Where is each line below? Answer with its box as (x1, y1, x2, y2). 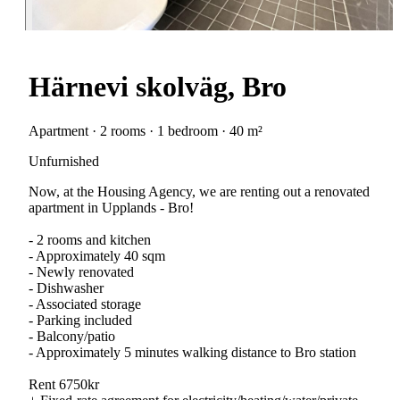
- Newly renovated (29, 263, 134, 279)
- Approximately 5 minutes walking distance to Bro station (29, 344, 356, 360)
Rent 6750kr (29, 376, 99, 392)
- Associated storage (29, 296, 141, 312)
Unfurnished (29, 153, 99, 169)
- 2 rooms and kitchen (29, 231, 151, 247)
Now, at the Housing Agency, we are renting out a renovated (29, 183, 370, 199)
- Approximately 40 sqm (29, 247, 165, 263)
